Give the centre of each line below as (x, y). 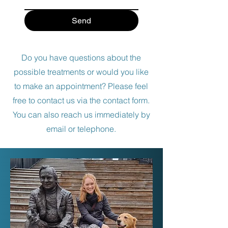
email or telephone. (81, 129)
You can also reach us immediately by (81, 115)
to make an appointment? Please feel (81, 86)
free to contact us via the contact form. (81, 100)
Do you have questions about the (81, 58)
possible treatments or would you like (81, 72)
